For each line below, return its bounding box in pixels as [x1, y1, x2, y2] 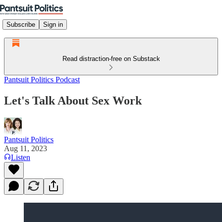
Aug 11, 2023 [4, 144, 47, 153]
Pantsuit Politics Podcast [4, 75, 80, 84]
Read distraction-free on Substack [62, 55, 160, 62]
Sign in [43, 20, 63, 28]
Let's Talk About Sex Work [4, 94, 142, 107]
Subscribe [6, 20, 35, 28]
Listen [11, 153, 30, 162]
